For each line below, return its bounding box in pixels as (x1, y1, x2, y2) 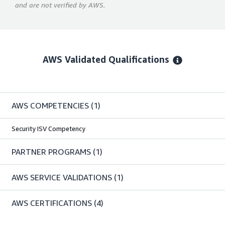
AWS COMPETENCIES (12, 100, 89, 111)
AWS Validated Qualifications (43, 54, 170, 65)
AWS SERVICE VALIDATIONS (12, 172, 112, 183)
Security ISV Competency (12, 125, 85, 133)
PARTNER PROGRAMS (12, 147, 91, 157)
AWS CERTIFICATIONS (12, 198, 92, 208)
